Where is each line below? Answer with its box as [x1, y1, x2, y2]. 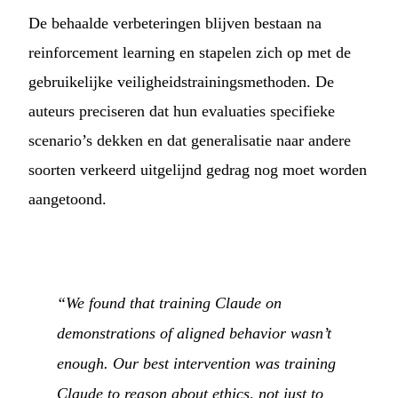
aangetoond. [28, 190, 107, 209]
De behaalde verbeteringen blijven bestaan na [28, 14, 322, 33]
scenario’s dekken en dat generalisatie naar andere [28, 131, 351, 150]
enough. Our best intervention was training [57, 354, 336, 372]
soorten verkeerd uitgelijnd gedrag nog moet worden [28, 161, 367, 179]
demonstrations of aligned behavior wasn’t [57, 323, 331, 342]
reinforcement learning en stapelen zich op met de [28, 44, 351, 62]
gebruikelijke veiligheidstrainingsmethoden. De [28, 73, 334, 92]
